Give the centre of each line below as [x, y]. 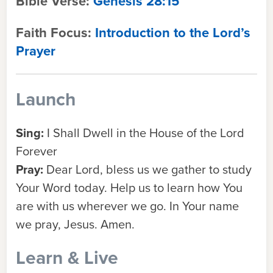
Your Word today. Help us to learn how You [129, 188]
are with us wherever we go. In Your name [127, 206]
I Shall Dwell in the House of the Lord [146, 133]
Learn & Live [67, 258]
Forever [37, 151]
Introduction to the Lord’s [173, 33]
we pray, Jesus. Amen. [77, 224]
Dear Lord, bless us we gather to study [149, 169]
